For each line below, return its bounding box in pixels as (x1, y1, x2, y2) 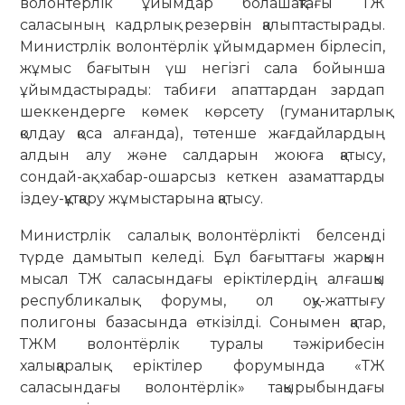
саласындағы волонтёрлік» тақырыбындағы (20, 379, 385, 397)
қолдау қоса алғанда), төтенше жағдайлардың (20, 124, 385, 142)
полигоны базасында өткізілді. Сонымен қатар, (20, 314, 385, 332)
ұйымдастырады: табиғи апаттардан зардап (20, 80, 385, 99)
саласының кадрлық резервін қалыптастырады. (20, 15, 385, 33)
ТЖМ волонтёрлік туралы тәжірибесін (20, 335, 385, 353)
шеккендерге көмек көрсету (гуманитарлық (20, 102, 385, 120)
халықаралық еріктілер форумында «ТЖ (20, 357, 385, 375)
